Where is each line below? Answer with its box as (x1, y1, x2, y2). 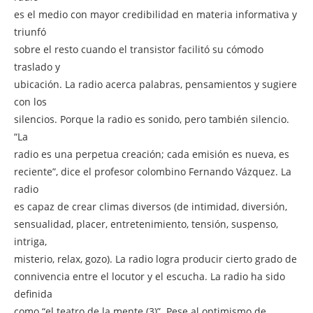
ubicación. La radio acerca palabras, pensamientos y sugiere (14, 77, 297, 91)
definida (14, 286, 52, 300)
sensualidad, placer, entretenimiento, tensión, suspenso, (14, 217, 278, 231)
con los (14, 94, 47, 108)
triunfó (14, 24, 46, 38)
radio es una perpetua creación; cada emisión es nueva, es (14, 147, 289, 161)
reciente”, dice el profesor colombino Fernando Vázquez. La (14, 164, 291, 178)
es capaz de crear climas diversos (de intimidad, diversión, (14, 199, 287, 213)
